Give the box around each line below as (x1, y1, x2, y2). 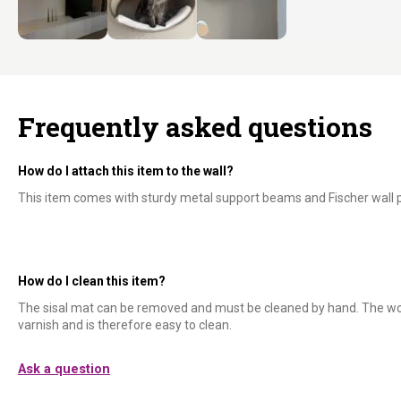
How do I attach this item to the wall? (18, 164, 234, 178)
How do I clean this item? (18, 273, 166, 288)
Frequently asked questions (18, 109, 372, 144)
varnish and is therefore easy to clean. (18, 317, 232, 332)
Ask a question (18, 362, 110, 377)
